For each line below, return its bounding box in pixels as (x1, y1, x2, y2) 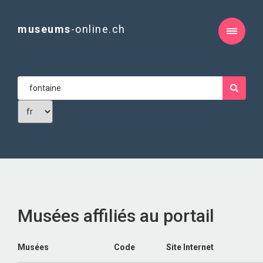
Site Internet (166, 242, 214, 252)
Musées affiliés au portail (18, 205, 214, 226)
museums (18, 23, 71, 35)
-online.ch (70, 23, 126, 35)
